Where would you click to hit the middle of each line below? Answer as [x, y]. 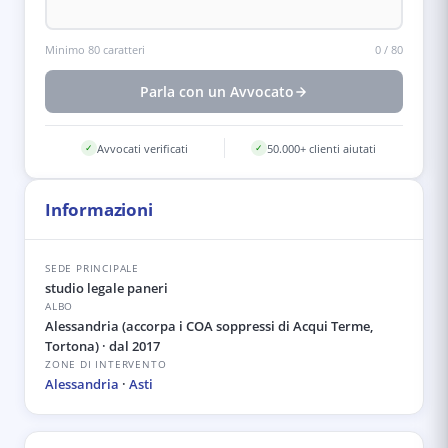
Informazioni [99, 209]
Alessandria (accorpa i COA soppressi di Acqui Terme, [209, 326]
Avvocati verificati [142, 148]
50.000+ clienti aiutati [322, 148]
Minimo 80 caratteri [95, 49]
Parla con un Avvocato [217, 91]
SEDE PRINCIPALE [92, 268]
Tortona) [72, 346]
